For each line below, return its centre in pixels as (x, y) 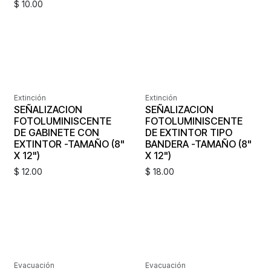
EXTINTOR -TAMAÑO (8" (69, 144)
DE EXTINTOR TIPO (188, 132)
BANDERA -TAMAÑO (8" (198, 144)
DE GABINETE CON (57, 132)
